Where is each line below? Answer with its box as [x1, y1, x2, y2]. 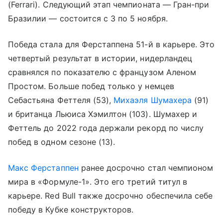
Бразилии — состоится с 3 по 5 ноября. [8, 13, 168, 23]
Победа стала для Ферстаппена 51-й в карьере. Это [8, 39, 215, 49]
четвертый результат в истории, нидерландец [8, 53, 193, 63]
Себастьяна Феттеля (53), [8, 95, 114, 105]
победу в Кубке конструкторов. [8, 205, 134, 215]
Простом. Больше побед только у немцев [8, 81, 174, 91]
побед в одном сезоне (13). [8, 137, 115, 147]
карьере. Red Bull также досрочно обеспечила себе [8, 191, 213, 201]
